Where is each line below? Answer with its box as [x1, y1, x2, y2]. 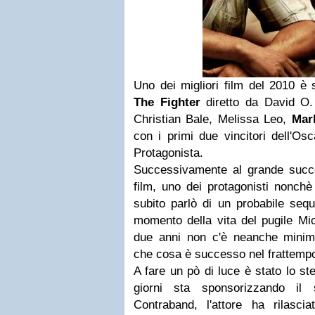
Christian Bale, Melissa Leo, [134, 112, 292, 126]
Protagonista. [134, 146, 203, 160]
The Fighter [134, 96, 200, 109]
